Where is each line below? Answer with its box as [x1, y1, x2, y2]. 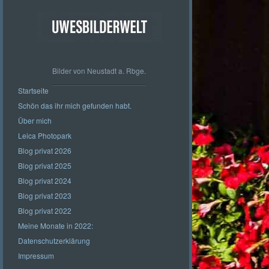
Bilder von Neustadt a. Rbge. [52, 65, 146, 76]
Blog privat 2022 [18, 205, 71, 216]
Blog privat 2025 [18, 160, 71, 171]
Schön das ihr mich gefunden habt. [18, 100, 131, 110]
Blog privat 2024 [18, 175, 71, 186]
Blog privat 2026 [18, 145, 71, 156]
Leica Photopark [18, 130, 71, 141]
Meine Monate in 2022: [18, 220, 93, 231]
